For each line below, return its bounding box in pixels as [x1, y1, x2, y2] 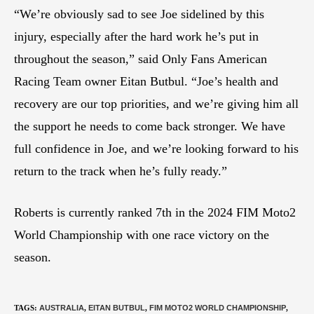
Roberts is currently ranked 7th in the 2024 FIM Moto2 [14, 205, 296, 220]
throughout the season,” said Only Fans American [14, 52, 267, 67]
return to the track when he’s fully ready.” [14, 164, 227, 179]
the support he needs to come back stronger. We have [14, 119, 285, 134]
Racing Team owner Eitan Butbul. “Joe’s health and [14, 74, 278, 89]
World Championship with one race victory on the [14, 228, 269, 243]
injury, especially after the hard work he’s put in [14, 29, 259, 44]
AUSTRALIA [39, 303, 84, 313]
